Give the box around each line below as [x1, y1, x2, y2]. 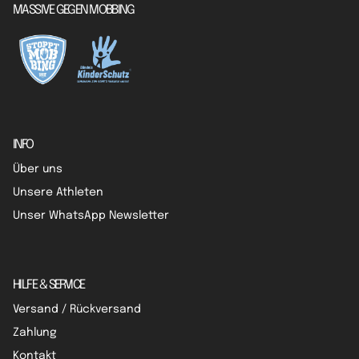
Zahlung [13, 327, 57, 339]
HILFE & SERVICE [13, 279, 85, 292]
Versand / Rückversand [13, 304, 141, 316]
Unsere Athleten [13, 187, 103, 199]
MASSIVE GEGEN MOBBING [13, 4, 135, 18]
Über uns [13, 163, 63, 175]
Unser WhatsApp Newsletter [13, 210, 169, 222]
